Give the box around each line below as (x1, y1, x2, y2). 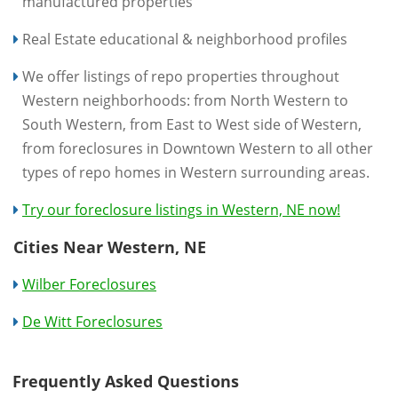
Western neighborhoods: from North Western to (22, 90, 348, 110)
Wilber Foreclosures (22, 274, 156, 294)
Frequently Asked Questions (12, 370, 239, 392)
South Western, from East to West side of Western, (22, 114, 362, 134)
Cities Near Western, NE (13, 235, 206, 258)
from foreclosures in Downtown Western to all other (22, 138, 373, 158)
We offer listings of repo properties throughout (22, 66, 339, 86)
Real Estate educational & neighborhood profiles (22, 28, 347, 49)
